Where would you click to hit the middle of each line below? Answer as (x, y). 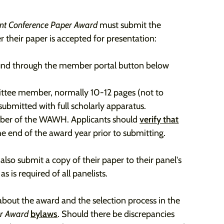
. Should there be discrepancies (116, 214)
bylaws (44, 214)
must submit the (129, 25)
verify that (159, 119)
